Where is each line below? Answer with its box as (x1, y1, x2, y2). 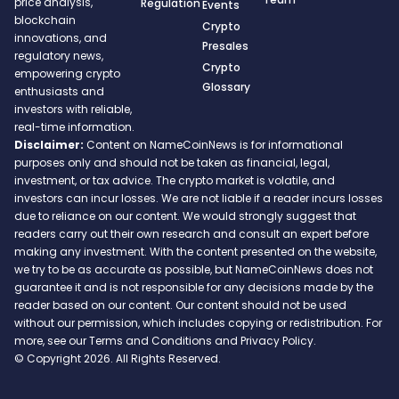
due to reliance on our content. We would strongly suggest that (14, 208, 356, 224)
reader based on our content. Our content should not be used (14, 297, 346, 313)
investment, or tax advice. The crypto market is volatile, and (14, 172, 335, 188)
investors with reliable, (14, 101, 132, 117)
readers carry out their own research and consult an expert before (14, 225, 369, 241)
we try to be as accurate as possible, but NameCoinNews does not (14, 261, 373, 277)
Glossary (201, 79, 250, 95)
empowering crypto (14, 65, 120, 81)
